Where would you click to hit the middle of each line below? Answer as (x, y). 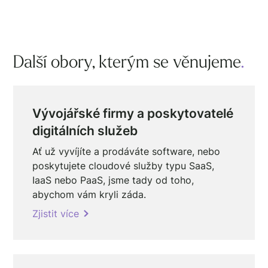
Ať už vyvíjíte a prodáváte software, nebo (127, 151)
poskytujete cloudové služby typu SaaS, (124, 165)
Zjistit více (56, 213)
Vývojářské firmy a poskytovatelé (133, 113)
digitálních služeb (85, 130)
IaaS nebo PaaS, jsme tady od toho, (113, 180)
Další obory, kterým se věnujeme (127, 63)
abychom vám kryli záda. (89, 194)
